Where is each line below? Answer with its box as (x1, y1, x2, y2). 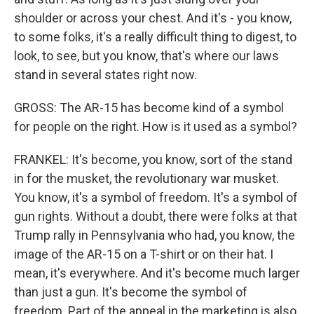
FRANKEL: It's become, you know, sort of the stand (14, 152, 292, 168)
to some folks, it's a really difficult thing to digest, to (14, 29, 296, 45)
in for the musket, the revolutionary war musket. (14, 171, 279, 186)
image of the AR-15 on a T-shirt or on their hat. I (14, 247, 273, 262)
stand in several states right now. (14, 67, 197, 83)
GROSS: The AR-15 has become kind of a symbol (14, 100, 284, 116)
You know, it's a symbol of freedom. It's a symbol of (14, 190, 298, 205)
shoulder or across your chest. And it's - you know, (14, 11, 292, 26)
